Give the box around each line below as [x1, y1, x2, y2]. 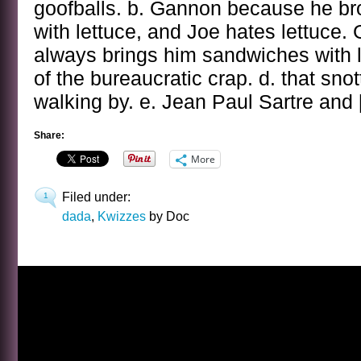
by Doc [146, 209, 189, 223]
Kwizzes [98, 209, 146, 223]
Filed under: [62, 189, 131, 204]
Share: [34, 130, 64, 141]
